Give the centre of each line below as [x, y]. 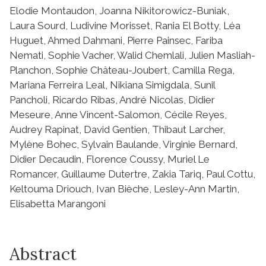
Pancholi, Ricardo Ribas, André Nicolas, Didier [112, 99]
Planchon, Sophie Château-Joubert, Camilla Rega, [122, 70]
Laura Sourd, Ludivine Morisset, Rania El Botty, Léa [125, 25]
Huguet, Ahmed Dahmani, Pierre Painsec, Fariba [116, 40]
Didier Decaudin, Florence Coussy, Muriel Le [110, 159]
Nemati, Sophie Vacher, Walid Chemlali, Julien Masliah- [132, 55]
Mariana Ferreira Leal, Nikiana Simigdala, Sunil [112, 85]
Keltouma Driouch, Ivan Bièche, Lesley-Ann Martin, [124, 189]
